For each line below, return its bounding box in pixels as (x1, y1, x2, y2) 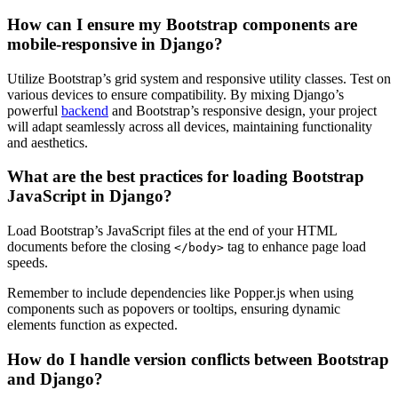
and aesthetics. (7, 134, 88, 150)
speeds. (7, 255, 48, 271)
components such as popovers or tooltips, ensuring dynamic (7, 301, 340, 317)
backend (61, 102, 108, 118)
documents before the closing (7, 239, 174, 255)
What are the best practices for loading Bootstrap (7, 167, 364, 187)
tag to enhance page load (224, 239, 366, 255)
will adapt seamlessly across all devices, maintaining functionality (7, 118, 372, 134)
